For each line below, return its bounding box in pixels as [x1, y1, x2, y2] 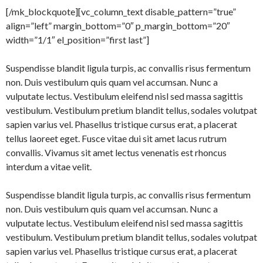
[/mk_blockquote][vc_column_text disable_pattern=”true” [6, 5, 236, 17]
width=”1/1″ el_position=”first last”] [6, 33, 149, 45]
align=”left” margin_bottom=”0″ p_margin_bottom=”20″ [6, 19, 230, 31]
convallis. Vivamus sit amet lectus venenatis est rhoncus [6, 146, 227, 158]
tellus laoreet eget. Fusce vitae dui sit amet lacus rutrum [6, 132, 227, 144]
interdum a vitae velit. [6, 160, 92, 172]
